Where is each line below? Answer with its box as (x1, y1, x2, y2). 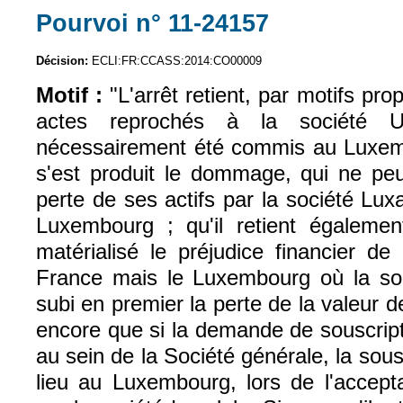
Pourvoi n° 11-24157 (36, 8, 269, 37)
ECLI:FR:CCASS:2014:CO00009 (92, 54, 262, 68)
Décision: (36, 54, 92, 68)
